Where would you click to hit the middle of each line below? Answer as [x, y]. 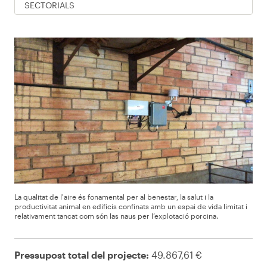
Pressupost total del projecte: [82, 254]
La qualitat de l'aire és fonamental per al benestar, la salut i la [114, 196]
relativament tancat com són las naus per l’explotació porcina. [116, 215]
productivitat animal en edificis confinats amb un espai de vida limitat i [131, 206]
